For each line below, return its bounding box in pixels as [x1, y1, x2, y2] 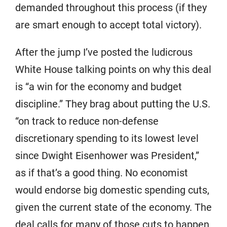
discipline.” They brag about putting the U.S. [15, 98, 210, 110]
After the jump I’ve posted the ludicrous [15, 46, 193, 58]
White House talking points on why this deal [15, 63, 211, 75]
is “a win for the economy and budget [15, 81, 182, 93]
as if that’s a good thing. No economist [15, 167, 188, 179]
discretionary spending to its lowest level [15, 132, 199, 144]
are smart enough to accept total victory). [15, 19, 202, 31]
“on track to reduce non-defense [15, 115, 159, 127]
